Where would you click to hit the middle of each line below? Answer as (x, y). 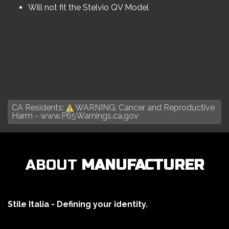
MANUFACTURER (142, 165)
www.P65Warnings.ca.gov (89, 116)
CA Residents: (39, 108)
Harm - (26, 116)
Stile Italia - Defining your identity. (78, 204)
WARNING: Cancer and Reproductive (144, 108)
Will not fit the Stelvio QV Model (88, 7)
